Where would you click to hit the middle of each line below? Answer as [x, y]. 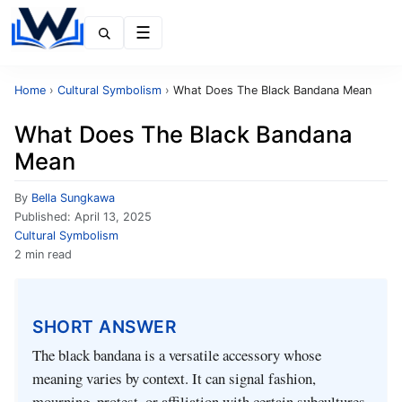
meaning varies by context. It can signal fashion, [174, 379]
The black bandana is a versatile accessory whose [177, 355]
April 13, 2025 [113, 217]
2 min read [43, 254]
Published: [44, 217]
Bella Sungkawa [73, 198]
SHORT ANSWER [104, 326]
